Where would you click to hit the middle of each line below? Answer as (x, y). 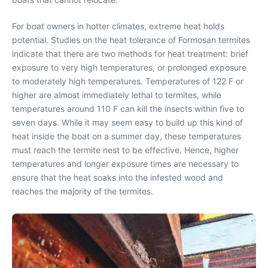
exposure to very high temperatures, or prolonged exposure (129, 67)
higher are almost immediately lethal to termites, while (117, 95)
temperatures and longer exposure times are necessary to (125, 163)
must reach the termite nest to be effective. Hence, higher (125, 150)
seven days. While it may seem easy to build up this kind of (127, 122)
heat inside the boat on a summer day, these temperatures (127, 136)
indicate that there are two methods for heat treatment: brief (130, 53)
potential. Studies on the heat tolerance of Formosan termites (131, 39)
